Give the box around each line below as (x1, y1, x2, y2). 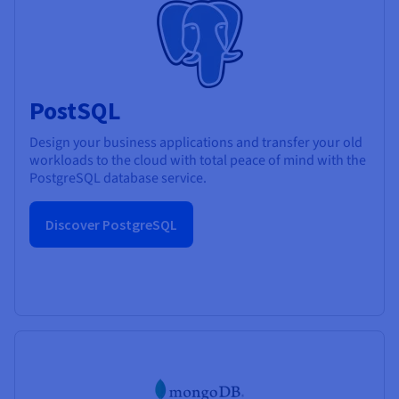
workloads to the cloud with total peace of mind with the (29, 150, 366, 170)
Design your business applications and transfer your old (29, 132, 362, 152)
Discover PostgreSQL (45, 215, 177, 233)
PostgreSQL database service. (29, 167, 207, 188)
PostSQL (29, 94, 121, 126)
